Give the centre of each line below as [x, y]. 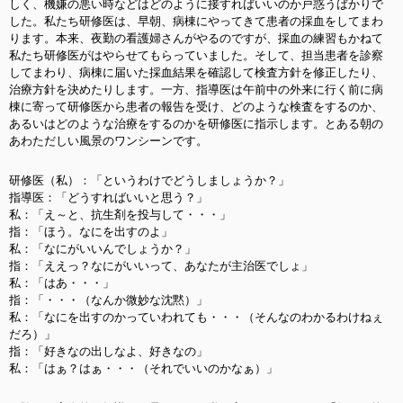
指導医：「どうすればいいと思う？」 [108, 197]
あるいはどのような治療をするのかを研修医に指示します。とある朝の [196, 124]
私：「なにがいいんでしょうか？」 [103, 249]
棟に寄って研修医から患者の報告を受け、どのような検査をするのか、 [196, 107]
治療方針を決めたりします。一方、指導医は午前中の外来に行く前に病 [196, 90]
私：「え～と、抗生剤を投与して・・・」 [120, 215]
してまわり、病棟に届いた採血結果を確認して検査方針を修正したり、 [196, 72]
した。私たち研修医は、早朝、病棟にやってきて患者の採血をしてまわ [196, 21]
